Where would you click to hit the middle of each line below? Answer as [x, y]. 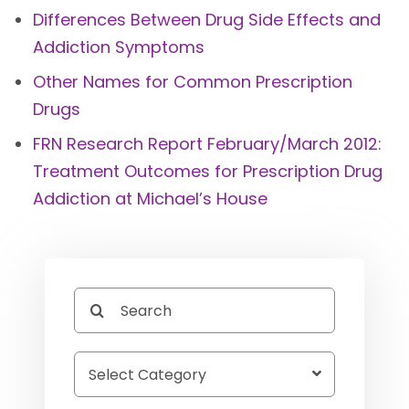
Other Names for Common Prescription [192, 82]
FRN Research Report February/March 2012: [207, 144]
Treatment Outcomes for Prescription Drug [207, 172]
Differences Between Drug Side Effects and [206, 20]
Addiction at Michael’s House [150, 199]
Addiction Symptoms [118, 47]
